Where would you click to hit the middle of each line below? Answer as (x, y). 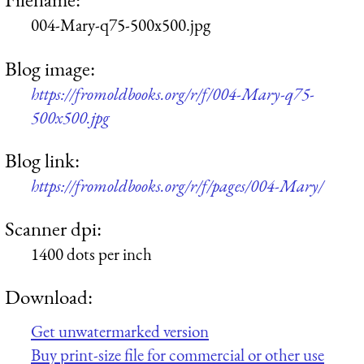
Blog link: (42, 160)
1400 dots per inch (91, 254)
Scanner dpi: (53, 229)
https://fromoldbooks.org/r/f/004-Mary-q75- (173, 93)
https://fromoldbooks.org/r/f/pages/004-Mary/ (177, 185)
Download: (49, 297)
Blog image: (50, 68)
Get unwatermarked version (120, 331)
